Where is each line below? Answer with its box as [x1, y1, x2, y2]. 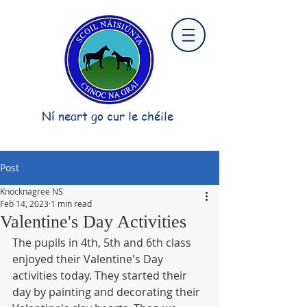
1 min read [51, 198, 92, 209]
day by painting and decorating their [12, 284, 203, 299]
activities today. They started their [12, 268, 190, 283]
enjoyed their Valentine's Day [12, 251, 166, 267]
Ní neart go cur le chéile [42, 108, 173, 124]
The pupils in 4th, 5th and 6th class [12, 235, 194, 250]
